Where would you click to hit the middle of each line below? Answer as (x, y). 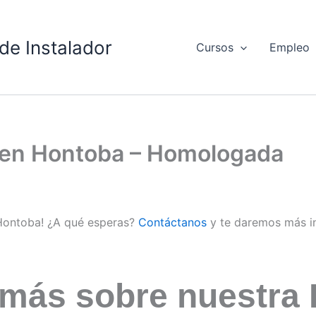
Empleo (290, 48)
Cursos (214, 48)
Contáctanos (172, 223)
